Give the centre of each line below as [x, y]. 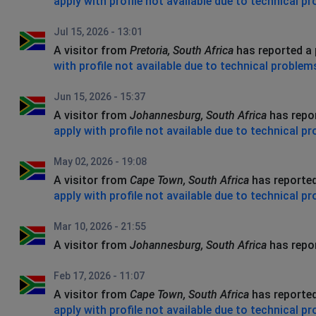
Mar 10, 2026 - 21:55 [100, 226]
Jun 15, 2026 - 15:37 [99, 97]
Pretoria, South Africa [182, 50]
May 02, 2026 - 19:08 [100, 162]
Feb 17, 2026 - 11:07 [99, 276]
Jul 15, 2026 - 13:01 [98, 32]
